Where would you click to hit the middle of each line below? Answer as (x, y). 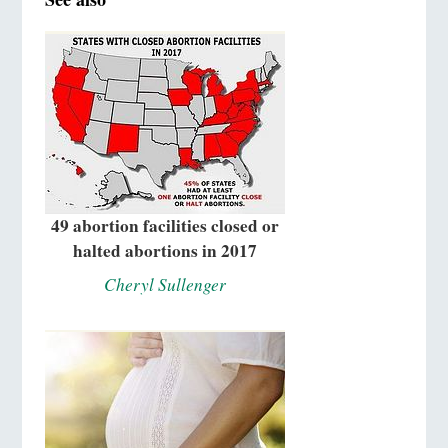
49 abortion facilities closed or (164, 226)
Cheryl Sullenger (164, 285)
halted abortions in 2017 (164, 251)
